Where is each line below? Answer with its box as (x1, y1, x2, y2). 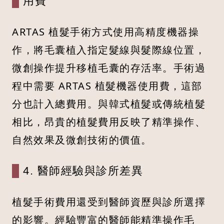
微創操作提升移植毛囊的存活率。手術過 (12, 61, 205, 75)
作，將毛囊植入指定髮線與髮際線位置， (12, 43, 205, 57)
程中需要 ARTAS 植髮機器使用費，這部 (12, 79, 202, 93)
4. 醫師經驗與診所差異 (23, 164, 143, 177)
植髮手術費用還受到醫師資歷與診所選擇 (12, 195, 205, 209)
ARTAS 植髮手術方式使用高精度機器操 (12, 25, 199, 39)
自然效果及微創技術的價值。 (12, 133, 152, 147)
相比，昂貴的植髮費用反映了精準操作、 (12, 115, 205, 129)
